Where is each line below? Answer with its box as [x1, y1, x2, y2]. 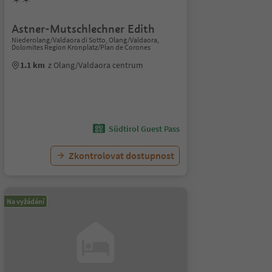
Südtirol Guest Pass [108, 123, 180, 134]
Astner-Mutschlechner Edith [11, 22, 155, 36]
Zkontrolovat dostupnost [68, 149, 174, 161]
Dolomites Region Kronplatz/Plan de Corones [11, 42, 151, 52]
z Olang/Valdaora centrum [47, 59, 143, 70]
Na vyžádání [6, 197, 44, 206]
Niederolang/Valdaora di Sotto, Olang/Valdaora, [11, 35, 159, 44]
